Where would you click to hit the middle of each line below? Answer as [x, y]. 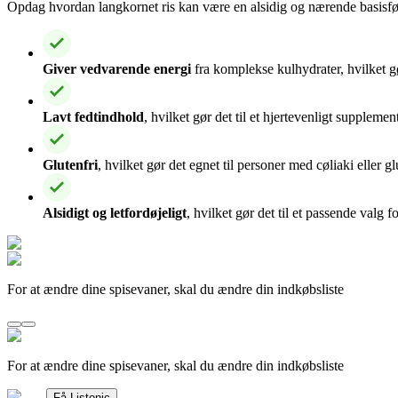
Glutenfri [70, 164]
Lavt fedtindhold [93, 116]
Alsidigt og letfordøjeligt [115, 212]
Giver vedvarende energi [117, 68]
